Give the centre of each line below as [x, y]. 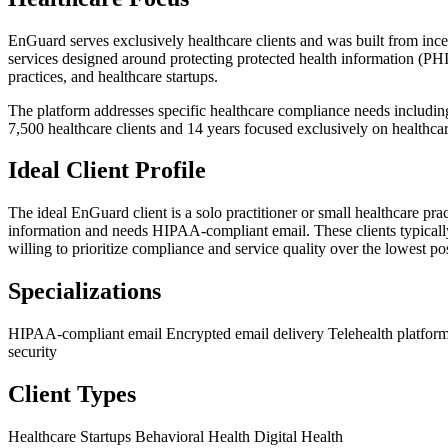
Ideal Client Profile [107, 170]
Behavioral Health [194, 436]
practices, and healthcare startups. [113, 76]
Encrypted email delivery [247, 334]
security [32, 352]
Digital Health [298, 436]
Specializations [84, 291]
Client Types [72, 394]
